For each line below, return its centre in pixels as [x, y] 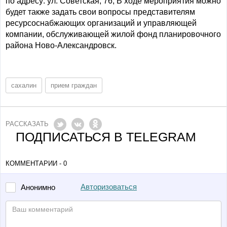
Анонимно [38, 187]
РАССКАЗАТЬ [27, 124]
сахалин [24, 85]
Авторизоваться [109, 187]
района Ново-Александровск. [61, 45]
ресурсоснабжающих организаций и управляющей [101, 23]
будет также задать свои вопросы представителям [100, 12]
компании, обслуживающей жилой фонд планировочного [113, 34]
